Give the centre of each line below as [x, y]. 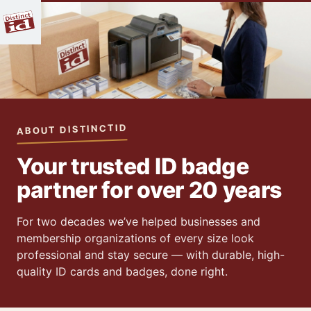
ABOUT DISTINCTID [72, 129]
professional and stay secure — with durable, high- [151, 255]
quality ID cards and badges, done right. [122, 272]
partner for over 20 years [149, 190]
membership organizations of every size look [135, 238]
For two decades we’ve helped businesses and [138, 222]
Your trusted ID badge [133, 167]
